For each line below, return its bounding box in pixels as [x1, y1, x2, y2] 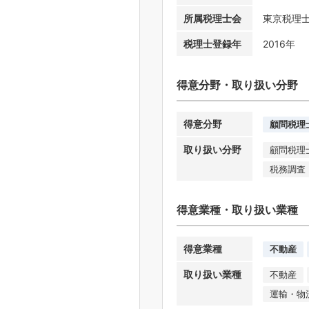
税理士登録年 [183, 37, 241, 50]
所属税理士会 [183, 12, 241, 24]
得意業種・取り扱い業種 [177, 202, 298, 217]
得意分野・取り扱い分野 [177, 77, 298, 92]
